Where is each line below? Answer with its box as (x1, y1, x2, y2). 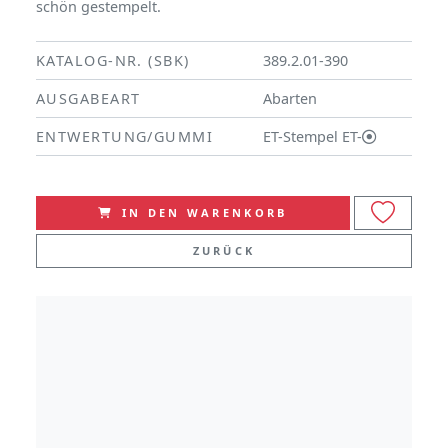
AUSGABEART (36, 88, 141, 108)
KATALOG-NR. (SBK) (36, 50, 190, 70)
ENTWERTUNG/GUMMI (36, 126, 214, 146)
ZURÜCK (192, 242, 256, 258)
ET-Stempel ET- (263, 126, 362, 146)
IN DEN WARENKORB (121, 204, 288, 220)
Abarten (263, 88, 321, 108)
